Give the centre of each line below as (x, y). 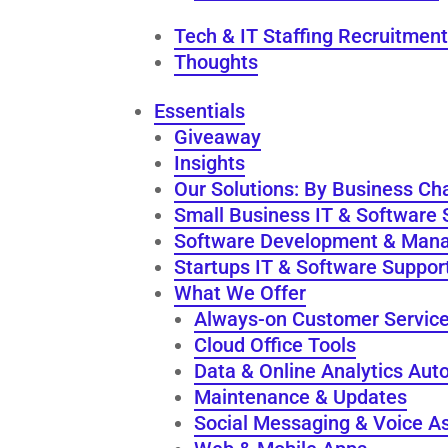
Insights (210, 162)
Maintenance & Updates (301, 396)
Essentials (200, 110)
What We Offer (240, 292)
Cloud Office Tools (275, 344)
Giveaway (218, 136)
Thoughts (216, 61)
